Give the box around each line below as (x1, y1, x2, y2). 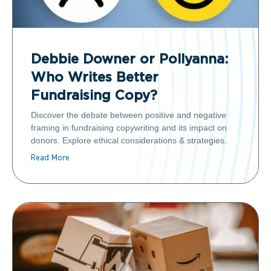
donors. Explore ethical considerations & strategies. (31, 135, 227, 146)
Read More (31, 154, 70, 163)
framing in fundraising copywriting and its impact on (31, 123, 227, 133)
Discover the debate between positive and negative (31, 110, 226, 120)
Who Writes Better (31, 71, 158, 84)
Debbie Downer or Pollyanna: (31, 53, 228, 66)
